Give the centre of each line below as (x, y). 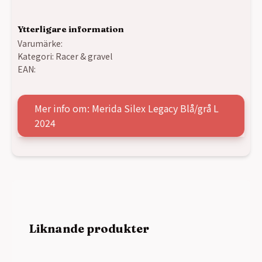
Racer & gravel (84, 56)
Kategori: (37, 56)
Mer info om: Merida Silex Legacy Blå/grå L (127, 108)
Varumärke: (41, 43)
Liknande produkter (89, 228)
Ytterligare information (71, 29)
